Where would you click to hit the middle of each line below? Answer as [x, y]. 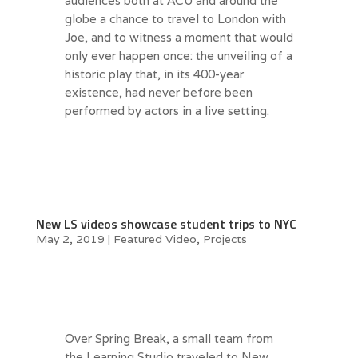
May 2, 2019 [70, 239]
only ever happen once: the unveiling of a [178, 56]
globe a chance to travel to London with [175, 19]
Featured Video [155, 239]
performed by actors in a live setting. [167, 111]
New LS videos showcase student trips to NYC [166, 224]
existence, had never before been [158, 93]
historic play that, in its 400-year [154, 74]
